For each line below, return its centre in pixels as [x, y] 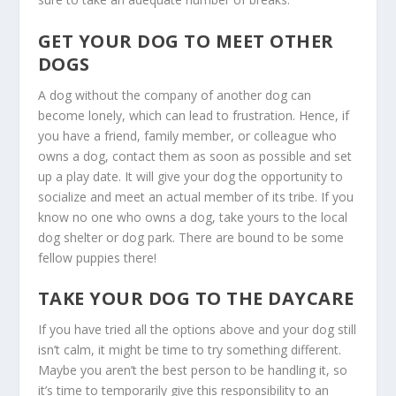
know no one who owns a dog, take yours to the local [192, 217]
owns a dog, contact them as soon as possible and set [194, 156]
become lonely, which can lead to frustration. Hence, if [193, 115]
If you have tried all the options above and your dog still [197, 330]
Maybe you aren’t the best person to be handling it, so [192, 370]
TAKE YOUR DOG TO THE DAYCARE [196, 299]
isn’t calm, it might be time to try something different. [189, 350]
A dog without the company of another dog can [174, 95]
